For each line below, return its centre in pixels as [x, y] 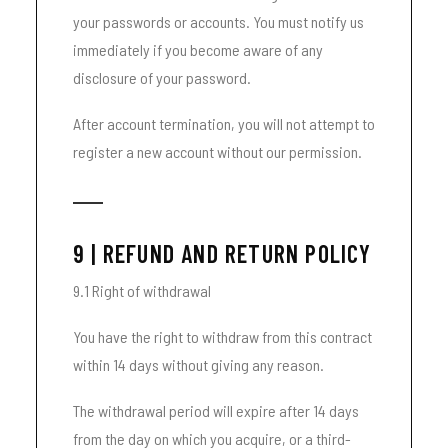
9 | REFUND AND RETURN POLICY [222, 253]
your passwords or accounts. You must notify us [218, 21]
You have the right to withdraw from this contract [222, 336]
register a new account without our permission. [217, 151]
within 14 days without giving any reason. [198, 364]
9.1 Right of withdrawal [142, 290]
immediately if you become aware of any [198, 49]
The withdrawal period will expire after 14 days [216, 410]
